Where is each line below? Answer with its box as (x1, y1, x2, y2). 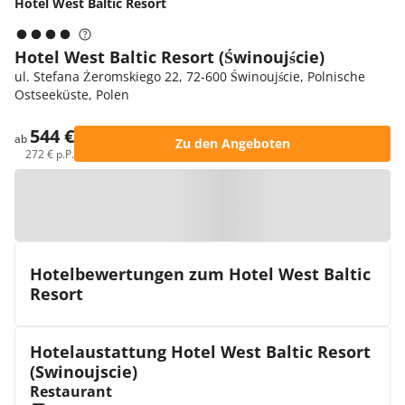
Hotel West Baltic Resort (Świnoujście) (14, 46, 325, 68)
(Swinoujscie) (30, 361, 137, 382)
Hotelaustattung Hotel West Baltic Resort (30, 341, 371, 363)
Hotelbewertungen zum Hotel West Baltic (30, 263, 371, 285)
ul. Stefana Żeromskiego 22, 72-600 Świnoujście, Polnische (14, 68, 365, 85)
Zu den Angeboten (174, 135, 290, 152)
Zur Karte (183, 196, 240, 213)
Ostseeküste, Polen (14, 86, 129, 103)
